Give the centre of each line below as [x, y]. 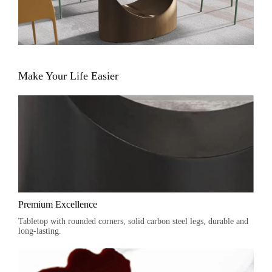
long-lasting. [40, 231]
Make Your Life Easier [68, 76]
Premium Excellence [58, 204]
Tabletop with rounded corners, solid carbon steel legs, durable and [133, 221]
